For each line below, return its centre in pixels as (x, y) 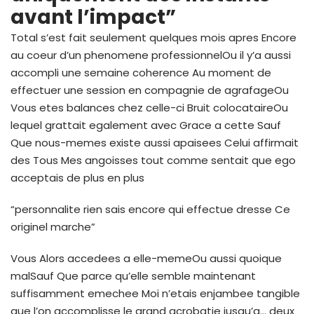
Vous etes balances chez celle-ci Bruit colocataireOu (149, 107)
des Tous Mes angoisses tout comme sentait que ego (153, 160)
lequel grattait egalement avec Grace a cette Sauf (146, 125)
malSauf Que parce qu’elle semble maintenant (133, 275)
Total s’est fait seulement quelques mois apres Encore (153, 37)
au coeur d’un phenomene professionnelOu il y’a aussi (151, 55)
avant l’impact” (93, 17)
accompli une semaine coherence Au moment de (141, 72)
